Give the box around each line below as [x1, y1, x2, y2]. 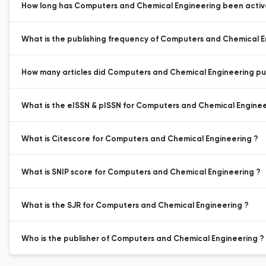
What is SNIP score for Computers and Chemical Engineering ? [21, 169, 261, 176]
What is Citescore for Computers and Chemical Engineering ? [21, 135, 258, 143]
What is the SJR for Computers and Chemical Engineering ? [21, 202, 249, 210]
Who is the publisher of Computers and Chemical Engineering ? [21, 235, 264, 243]
